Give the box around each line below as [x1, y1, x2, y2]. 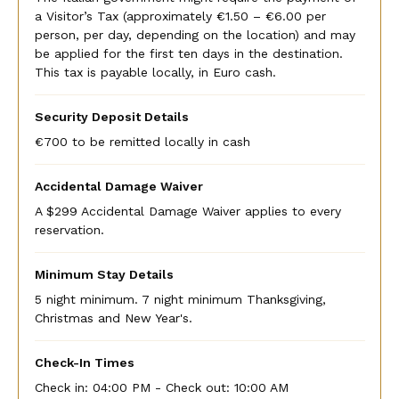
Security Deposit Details [34, 109, 189, 124]
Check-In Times [34, 354, 134, 370]
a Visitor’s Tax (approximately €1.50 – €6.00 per [34, 8, 326, 23]
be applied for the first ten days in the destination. [34, 45, 343, 61]
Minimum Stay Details [34, 266, 174, 281]
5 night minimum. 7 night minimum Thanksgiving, [34, 291, 326, 306]
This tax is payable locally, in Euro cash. [34, 64, 276, 79]
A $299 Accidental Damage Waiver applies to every [34, 203, 341, 218]
